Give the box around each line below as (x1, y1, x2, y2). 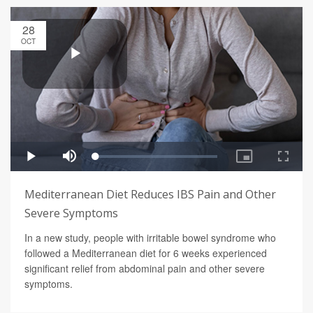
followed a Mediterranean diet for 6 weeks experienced (24, 246, 267, 261)
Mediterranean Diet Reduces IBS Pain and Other (24, 187, 276, 203)
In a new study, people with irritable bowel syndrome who (24, 231, 276, 245)
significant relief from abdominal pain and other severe (24, 261, 265, 276)
